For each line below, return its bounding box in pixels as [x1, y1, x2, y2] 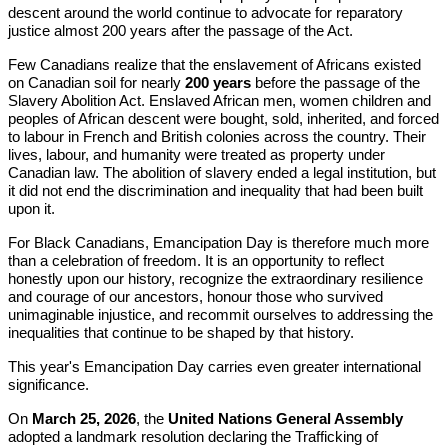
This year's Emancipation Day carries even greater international [8, 358, 421, 375]
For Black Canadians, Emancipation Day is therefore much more [8, 234, 429, 251]
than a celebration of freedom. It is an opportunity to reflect [8, 252, 384, 269]
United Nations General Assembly [168, 410, 403, 427]
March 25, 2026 [32, 410, 136, 427]
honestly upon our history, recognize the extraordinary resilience [8, 270, 423, 287]
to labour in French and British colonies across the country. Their [8, 128, 426, 145]
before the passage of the [251, 74, 420, 91]
